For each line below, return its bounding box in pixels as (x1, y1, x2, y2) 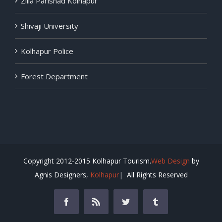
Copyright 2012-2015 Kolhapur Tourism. (23, 156, 151, 166)
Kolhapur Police (21, 46, 73, 56)
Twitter (129, 197, 152, 205)
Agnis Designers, (34, 169, 90, 179)
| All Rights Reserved (118, 169, 188, 179)
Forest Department (21, 71, 88, 81)
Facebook (70, 197, 101, 205)
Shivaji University (21, 20, 78, 31)
